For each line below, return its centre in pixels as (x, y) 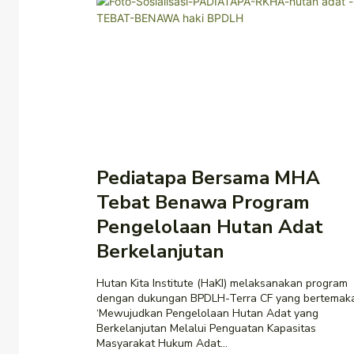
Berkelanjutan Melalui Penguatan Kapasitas (206, 328)
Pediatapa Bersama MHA (208, 177)
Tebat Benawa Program (203, 202)
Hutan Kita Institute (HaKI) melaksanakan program (222, 283)
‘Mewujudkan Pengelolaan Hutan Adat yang (207, 313)
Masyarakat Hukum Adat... (162, 343)
